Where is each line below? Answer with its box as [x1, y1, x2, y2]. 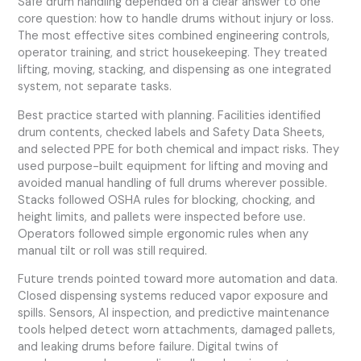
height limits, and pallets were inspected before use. [18, 209, 306, 225]
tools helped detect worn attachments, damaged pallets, [18, 322, 336, 338]
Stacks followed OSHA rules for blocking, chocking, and [18, 192, 316, 208]
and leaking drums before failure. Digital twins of [18, 339, 279, 355]
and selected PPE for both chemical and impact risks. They [18, 141, 340, 157]
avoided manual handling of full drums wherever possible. [18, 175, 328, 191]
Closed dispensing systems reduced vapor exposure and [18, 288, 329, 305]
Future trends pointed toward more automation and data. [18, 272, 338, 288]
